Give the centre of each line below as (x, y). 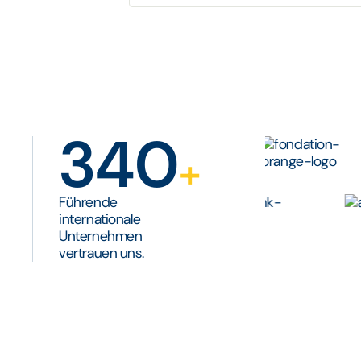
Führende (88, 203)
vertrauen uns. (102, 253)
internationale (100, 220)
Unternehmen (101, 237)
